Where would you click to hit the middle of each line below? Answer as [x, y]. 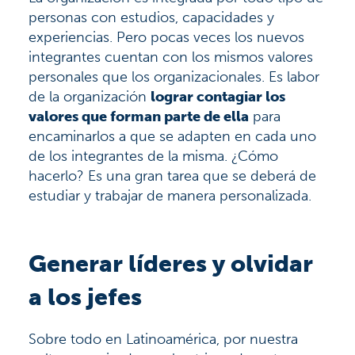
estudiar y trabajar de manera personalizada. [170, 195]
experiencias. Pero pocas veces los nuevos [166, 37]
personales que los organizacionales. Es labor [174, 76]
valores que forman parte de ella [139, 116]
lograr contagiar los [218, 96]
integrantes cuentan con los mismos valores [171, 57]
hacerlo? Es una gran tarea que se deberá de [172, 176]
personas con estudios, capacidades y [151, 17]
